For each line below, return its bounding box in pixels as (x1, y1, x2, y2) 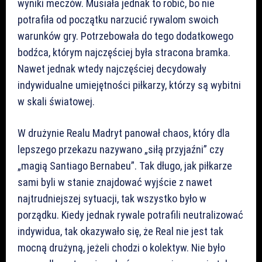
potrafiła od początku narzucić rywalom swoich (18, 13, 219, 26)
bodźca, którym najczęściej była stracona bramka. (18, 46, 230, 58)
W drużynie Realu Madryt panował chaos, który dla (18, 126, 230, 139)
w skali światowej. (18, 95, 95, 108)
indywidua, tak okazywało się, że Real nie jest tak (18, 225, 223, 237)
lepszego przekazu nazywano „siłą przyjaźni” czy (18, 143, 224, 156)
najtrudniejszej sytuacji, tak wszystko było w (18, 192, 206, 205)
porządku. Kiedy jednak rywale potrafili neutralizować (18, 208, 243, 221)
